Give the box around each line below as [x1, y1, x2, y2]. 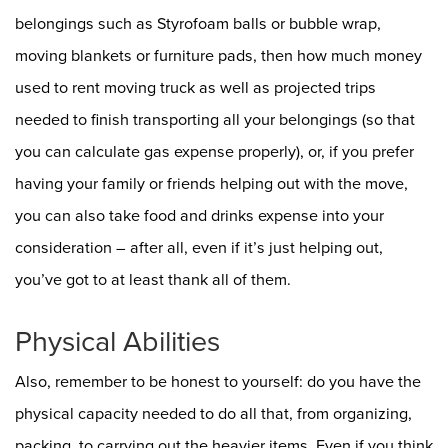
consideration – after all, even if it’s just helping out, [15, 237, 383, 258]
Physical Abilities [15, 324, 220, 359]
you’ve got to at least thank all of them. [15, 269, 291, 290]
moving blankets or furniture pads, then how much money [15, 45, 422, 66]
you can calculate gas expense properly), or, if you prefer [15, 141, 414, 162]
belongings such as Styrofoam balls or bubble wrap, [15, 13, 381, 34]
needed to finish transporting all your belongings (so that [15, 109, 415, 130]
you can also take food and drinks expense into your [15, 205, 384, 226]
